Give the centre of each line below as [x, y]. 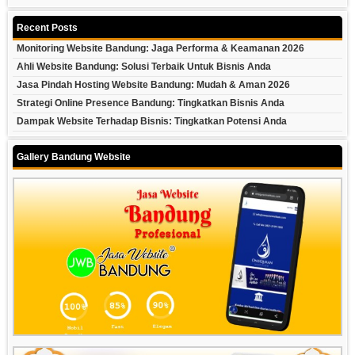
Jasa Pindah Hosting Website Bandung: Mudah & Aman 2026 [153, 85]
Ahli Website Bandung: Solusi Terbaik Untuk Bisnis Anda [144, 67]
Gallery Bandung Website [74, 157]
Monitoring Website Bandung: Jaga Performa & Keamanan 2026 [160, 49]
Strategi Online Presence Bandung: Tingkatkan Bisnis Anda [151, 103]
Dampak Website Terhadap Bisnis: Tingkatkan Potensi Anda [152, 122]
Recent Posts [47, 28]
